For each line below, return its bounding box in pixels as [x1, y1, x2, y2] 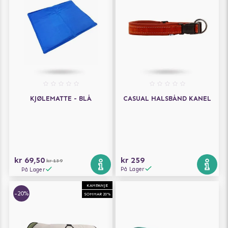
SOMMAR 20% [83, 191, 111, 197]
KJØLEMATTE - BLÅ [30, 95, 92, 103]
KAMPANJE [87, 183, 108, 188]
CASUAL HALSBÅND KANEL [123, 95, 211, 103]
